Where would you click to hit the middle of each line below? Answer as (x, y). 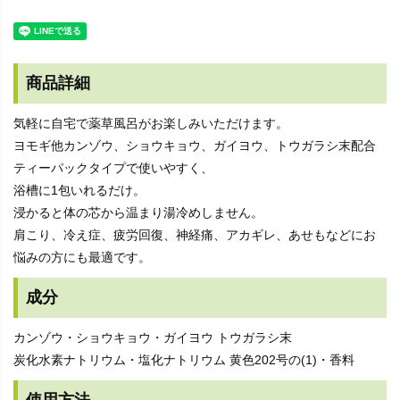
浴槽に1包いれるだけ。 (79, 191)
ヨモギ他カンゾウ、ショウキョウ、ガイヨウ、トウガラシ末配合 (195, 146)
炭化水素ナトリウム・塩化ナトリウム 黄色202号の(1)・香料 (184, 360)
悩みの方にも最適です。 (82, 258)
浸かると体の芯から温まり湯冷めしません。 (138, 213)
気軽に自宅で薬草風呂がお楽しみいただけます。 (151, 124)
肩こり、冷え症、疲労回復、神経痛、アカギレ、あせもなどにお (195, 235)
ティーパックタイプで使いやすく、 (113, 168)
